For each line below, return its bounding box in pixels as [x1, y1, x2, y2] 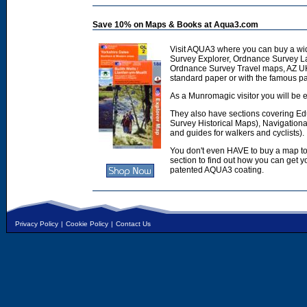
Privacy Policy [15, 220, 58, 228]
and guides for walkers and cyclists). [170, 128, 304, 138]
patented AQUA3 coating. [170, 165, 264, 175]
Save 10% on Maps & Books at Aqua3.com [93, 20, 258, 29]
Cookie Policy [66, 220, 108, 228]
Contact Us [116, 220, 151, 228]
